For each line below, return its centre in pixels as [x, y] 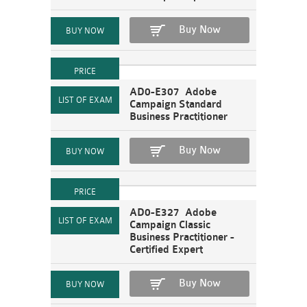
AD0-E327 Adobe [173, 213]
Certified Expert [166, 250]
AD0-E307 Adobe [173, 92]
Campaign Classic [170, 225]
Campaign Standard [176, 105]
